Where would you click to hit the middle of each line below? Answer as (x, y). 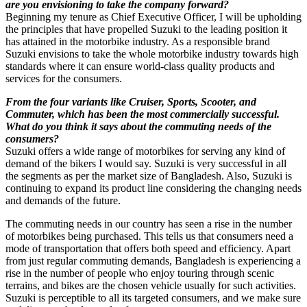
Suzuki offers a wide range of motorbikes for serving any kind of (145, 151)
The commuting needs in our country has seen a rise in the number (149, 223)
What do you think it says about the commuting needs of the (138, 126)
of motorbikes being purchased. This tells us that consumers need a (149, 236)
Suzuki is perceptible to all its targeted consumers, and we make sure (153, 297)
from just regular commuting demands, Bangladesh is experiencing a (153, 260)
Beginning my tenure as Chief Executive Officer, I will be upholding (153, 16)
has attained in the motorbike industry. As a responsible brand (138, 41)
